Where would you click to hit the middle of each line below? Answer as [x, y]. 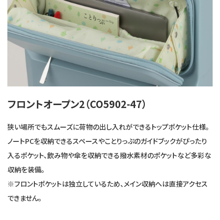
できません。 [25, 198]
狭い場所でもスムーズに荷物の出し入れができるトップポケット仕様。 [108, 127]
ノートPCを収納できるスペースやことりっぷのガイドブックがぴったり [107, 141]
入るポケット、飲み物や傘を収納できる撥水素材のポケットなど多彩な [109, 155]
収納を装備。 [26, 170]
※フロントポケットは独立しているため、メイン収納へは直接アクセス [108, 184]
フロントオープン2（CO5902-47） [77, 104]
